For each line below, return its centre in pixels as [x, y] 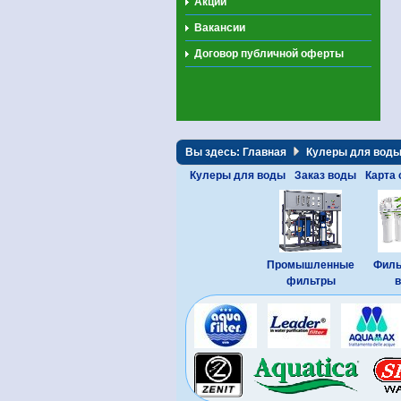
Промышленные [311, 264]
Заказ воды [325, 175]
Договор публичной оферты [269, 53]
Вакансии [220, 27]
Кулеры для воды [238, 175]
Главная [264, 152]
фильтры [311, 281]
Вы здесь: [213, 152]
